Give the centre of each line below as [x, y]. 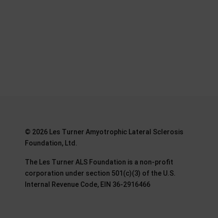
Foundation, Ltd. [51, 143]
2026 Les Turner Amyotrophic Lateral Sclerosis [108, 132]
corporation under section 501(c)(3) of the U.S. [100, 173]
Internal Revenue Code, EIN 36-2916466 [87, 184]
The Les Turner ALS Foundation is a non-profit [99, 162]
